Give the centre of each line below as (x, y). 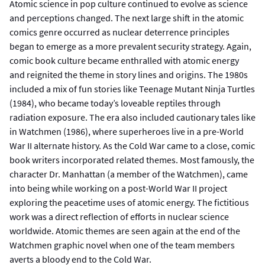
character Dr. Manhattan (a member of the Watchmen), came (129, 174)
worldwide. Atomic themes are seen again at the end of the (125, 230)
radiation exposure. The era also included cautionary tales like (132, 117)
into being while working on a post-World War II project (118, 188)
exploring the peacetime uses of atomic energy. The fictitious (129, 202)
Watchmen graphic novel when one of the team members (122, 245)
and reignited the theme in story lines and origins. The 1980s (129, 74)
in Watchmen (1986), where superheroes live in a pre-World (127, 131)
